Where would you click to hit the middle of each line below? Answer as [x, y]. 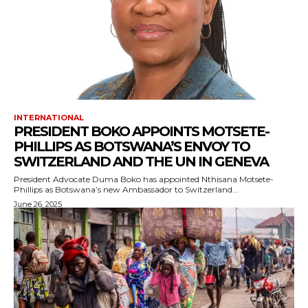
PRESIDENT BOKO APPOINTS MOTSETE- [141, 132]
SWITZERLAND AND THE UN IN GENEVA [141, 162]
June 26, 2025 [38, 205]
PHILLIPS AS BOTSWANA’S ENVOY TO [132, 147]
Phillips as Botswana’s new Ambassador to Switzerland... [126, 190]
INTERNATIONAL [49, 118]
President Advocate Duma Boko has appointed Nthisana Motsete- [144, 179]
